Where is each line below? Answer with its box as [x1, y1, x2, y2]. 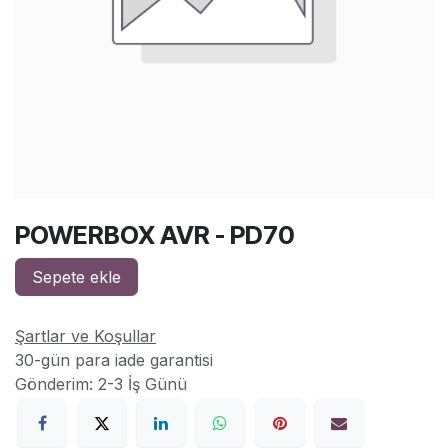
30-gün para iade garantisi [15, 350, 213, 370]
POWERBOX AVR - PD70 [15, 220, 295, 250]
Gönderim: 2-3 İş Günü [15, 374, 187, 394]
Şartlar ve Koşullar [15, 326, 156, 346]
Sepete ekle [32, 267, 121, 287]
